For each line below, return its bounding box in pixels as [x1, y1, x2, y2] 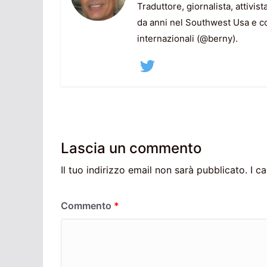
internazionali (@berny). [136, 33, 238, 45]
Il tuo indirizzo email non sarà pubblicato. [61, 163, 247, 176]
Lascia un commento [61, 139, 201, 157]
